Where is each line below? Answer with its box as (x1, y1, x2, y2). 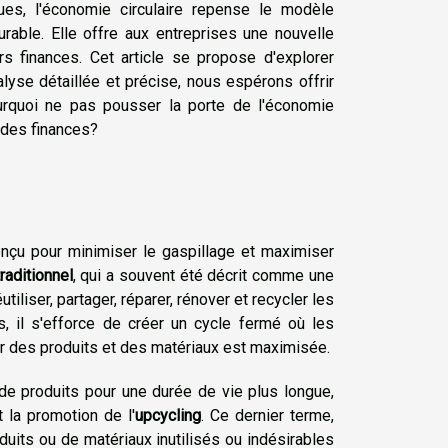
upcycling (135, 406, 201, 426)
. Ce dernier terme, (201, 406, 334, 426)
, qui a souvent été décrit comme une (72, 266, 335, 286)
